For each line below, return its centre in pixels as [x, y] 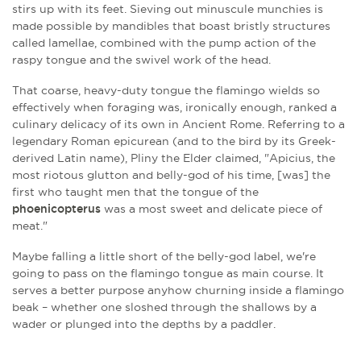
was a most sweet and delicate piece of [212, 208]
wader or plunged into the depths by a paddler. [144, 324]
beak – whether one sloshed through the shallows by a [164, 307]
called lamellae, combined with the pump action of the [164, 42]
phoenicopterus [56, 208]
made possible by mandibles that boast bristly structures [171, 25]
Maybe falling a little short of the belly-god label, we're [164, 256]
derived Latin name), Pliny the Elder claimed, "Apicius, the [174, 158]
